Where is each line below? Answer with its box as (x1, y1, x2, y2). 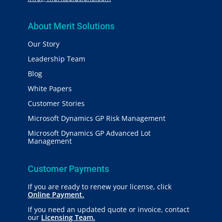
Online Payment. (28, 189, 84, 199)
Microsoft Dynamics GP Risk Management (28, 113, 166, 123)
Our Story (28, 39, 59, 49)
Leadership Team (28, 54, 85, 63)
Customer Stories (28, 98, 85, 108)
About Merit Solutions (28, 20, 114, 31)
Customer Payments (28, 163, 109, 174)
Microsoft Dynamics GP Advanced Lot (28, 128, 151, 138)
